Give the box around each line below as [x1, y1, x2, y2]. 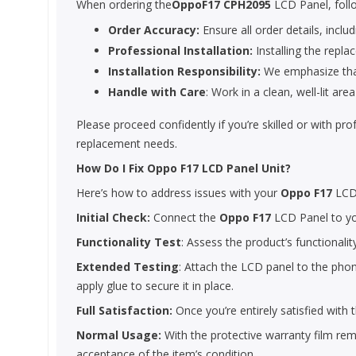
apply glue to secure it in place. [76, 278, 234, 293]
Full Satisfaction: [76, 303, 172, 318]
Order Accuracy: [108, 22, 199, 37]
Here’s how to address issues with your [76, 185, 281, 200]
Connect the [150, 210, 219, 225]
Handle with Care [108, 84, 206, 99]
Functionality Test [76, 234, 181, 250]
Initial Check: [76, 210, 150, 225]
